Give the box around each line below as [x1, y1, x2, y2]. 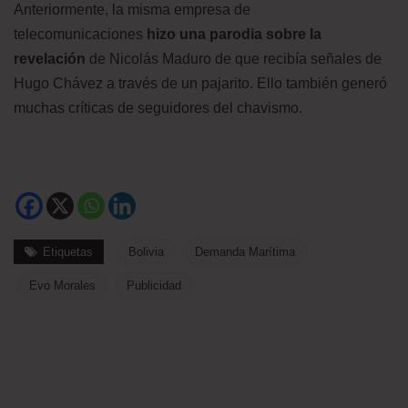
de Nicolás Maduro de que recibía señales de [86, 51, 382, 66]
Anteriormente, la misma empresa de [14, 2, 250, 17]
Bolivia [128, 245, 164, 259]
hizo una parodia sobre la [147, 26, 321, 42]
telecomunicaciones [14, 26, 147, 42]
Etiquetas [43, 245, 93, 259]
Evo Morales [29, 279, 96, 292]
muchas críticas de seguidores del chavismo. [14, 100, 302, 116]
